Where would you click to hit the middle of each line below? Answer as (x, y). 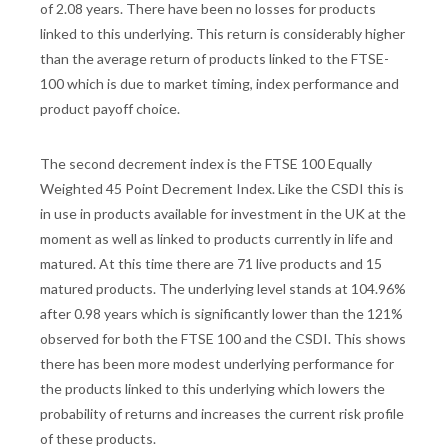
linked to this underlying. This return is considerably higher (222, 34)
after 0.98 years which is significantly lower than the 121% (221, 314)
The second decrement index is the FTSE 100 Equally (206, 164)
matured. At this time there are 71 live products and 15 (211, 264)
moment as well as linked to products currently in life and (216, 239)
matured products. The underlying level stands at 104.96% (223, 289)
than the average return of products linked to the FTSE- (214, 59)
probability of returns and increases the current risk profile (222, 414)
